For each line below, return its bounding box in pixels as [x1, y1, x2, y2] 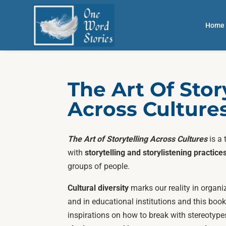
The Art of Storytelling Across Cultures [68, 134, 208, 144]
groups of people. [68, 161, 130, 171]
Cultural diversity [68, 183, 129, 193]
